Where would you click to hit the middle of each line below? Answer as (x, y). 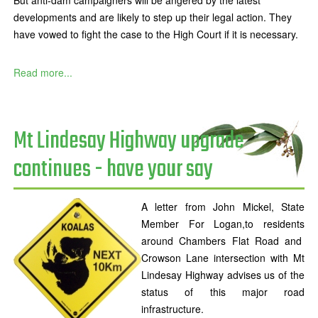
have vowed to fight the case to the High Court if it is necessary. (156, 34)
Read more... (43, 72)
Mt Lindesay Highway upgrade (129, 142)
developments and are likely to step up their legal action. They (153, 17)
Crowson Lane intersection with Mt (223, 258)
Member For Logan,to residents (223, 224)
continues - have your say (113, 170)
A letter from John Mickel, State (223, 207)
